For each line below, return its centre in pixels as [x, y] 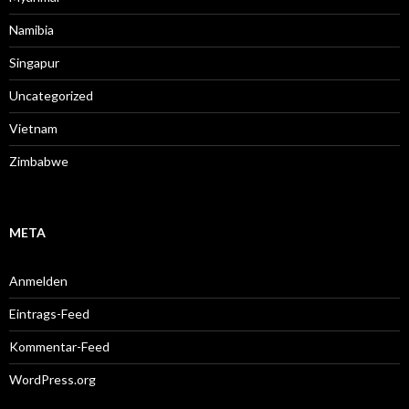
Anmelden [38, 280]
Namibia [31, 29]
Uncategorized [51, 95]
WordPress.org [52, 379]
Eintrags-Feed [49, 313]
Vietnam [33, 128]
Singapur [34, 62]
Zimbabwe [39, 161]
